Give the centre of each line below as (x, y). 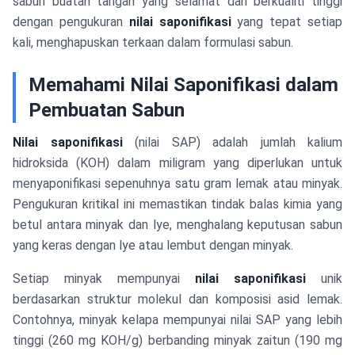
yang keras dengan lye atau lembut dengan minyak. (153, 245)
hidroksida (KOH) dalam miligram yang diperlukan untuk (177, 163)
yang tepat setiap (287, 22)
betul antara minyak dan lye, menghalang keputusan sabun (177, 225)
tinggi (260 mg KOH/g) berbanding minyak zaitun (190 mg (177, 340)
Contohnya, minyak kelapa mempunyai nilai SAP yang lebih (177, 320)
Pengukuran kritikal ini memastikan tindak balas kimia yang (177, 204)
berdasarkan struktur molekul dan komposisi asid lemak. (177, 299)
